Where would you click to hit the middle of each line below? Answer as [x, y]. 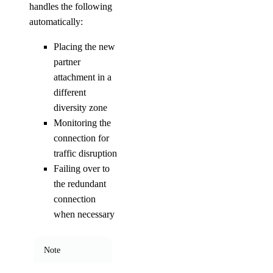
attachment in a [83, 77]
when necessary [84, 214]
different [70, 92]
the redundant [80, 184]
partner [67, 62]
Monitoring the [82, 123]
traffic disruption [85, 153]
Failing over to [82, 168]
